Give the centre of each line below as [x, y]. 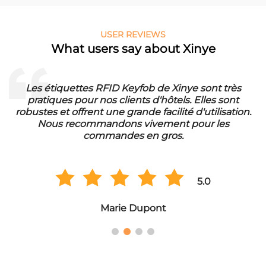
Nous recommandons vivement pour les [133, 124]
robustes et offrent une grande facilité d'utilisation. [133, 112]
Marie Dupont [133, 208]
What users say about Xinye [133, 49]
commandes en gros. [133, 136]
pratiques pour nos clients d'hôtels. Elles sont [133, 100]
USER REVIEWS [133, 35]
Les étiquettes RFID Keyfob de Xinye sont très [133, 88]
